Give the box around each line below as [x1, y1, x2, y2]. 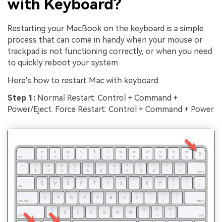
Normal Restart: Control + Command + [35, 93, 178, 103]
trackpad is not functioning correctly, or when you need [7, 46, 212, 56]
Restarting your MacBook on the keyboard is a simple [7, 23, 204, 33]
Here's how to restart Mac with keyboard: [7, 75, 160, 85]
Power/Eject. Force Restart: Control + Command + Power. [7, 105, 215, 114]
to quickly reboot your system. [7, 57, 119, 67]
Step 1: [7, 93, 35, 103]
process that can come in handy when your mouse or [7, 35, 203, 45]
